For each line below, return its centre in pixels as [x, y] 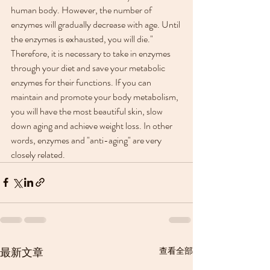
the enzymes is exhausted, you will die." [82, 39]
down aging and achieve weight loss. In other [93, 125]
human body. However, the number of [82, 10]
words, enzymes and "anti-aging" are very [87, 140]
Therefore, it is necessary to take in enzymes [92, 53]
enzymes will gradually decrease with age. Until [96, 24]
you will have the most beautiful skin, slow [88, 111]
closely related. [38, 154]
